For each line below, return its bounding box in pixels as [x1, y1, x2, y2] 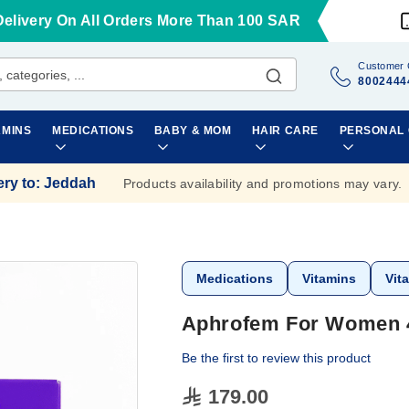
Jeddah [43, 174, 96, 191]
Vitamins [301, 271, 356, 286]
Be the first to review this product [181, 351, 371, 365]
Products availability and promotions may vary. [122, 175, 403, 191]
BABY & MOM [153, 124, 232, 137]
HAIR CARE [251, 124, 319, 137]
